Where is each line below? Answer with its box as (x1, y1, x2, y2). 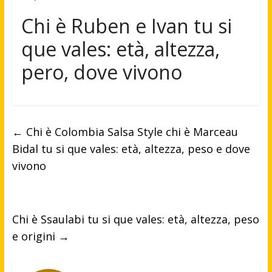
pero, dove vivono (21, 59, 182, 86)
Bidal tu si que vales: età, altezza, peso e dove (12, 141, 250, 157)
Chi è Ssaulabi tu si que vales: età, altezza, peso (12, 212, 259, 227)
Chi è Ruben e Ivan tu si (21, 13, 232, 39)
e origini (12, 229, 58, 244)
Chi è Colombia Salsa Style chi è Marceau (22, 124, 238, 140)
